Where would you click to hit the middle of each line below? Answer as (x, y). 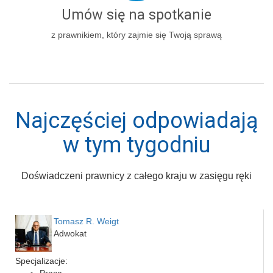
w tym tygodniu (136, 145)
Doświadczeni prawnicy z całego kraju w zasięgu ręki (136, 175)
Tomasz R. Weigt (86, 221)
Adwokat (70, 233)
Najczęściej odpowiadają (136, 120)
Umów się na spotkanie (136, 14)
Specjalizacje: (41, 261)
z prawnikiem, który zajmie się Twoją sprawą (136, 34)
